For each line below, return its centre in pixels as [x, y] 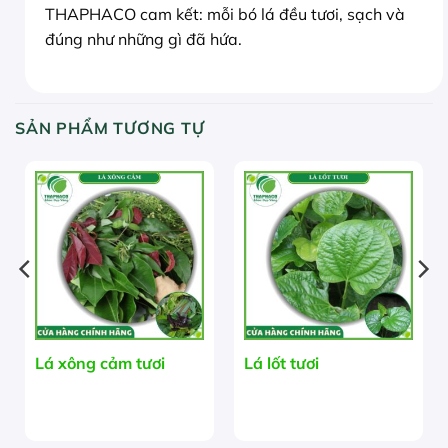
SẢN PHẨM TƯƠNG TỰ [110, 127]
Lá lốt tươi [281, 362]
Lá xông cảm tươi [99, 362]
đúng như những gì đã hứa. [143, 39]
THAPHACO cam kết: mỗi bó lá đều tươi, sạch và [225, 14]
